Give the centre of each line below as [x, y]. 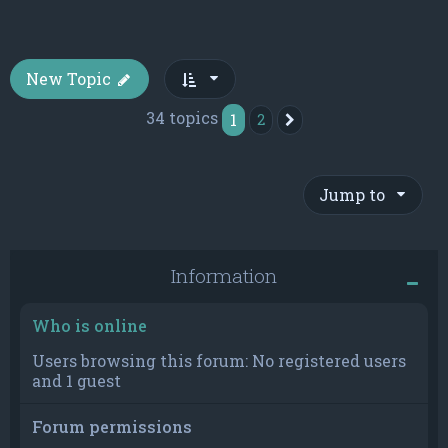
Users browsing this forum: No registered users [219, 361]
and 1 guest [76, 381]
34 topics [183, 118]
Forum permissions [112, 427]
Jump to [352, 195]
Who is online [89, 326]
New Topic [68, 79]
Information [224, 276]
